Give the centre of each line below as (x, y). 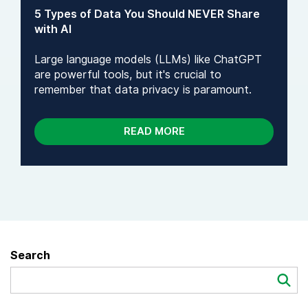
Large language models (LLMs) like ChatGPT (148, 60)
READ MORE (154, 132)
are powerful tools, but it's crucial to (128, 75)
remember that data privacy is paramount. (145, 90)
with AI (53, 29)
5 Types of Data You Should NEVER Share (147, 14)
